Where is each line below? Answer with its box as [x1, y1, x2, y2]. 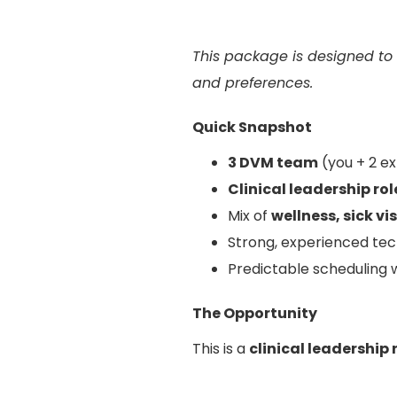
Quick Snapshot [192, 116, 312, 137]
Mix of [228, 205, 271, 226]
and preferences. [192, 72, 313, 93]
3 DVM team [228, 152, 318, 173]
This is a [192, 338, 249, 359]
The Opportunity [192, 302, 317, 323]
